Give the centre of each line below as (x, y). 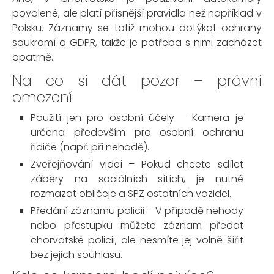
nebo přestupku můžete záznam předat (137, 225)
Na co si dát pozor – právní (137, 80)
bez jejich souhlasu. (76, 255)
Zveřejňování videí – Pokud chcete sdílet (137, 164)
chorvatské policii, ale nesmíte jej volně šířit (137, 240)
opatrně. (33, 57)
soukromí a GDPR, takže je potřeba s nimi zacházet (137, 43)
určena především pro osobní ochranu (137, 132)
